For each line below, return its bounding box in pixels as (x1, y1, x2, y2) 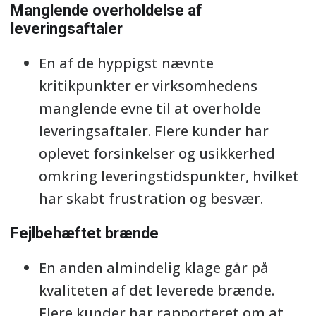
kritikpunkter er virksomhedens (39, 76, 257, 95)
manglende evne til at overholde (39, 99, 261, 118)
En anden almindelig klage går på (39, 258, 269, 277)
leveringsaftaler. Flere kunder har (39, 121, 269, 140)
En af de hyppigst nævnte (39, 54, 214, 73)
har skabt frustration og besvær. (39, 189, 263, 208)
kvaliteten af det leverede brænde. (39, 281, 274, 300)
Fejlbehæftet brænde (11, 224, 159, 242)
